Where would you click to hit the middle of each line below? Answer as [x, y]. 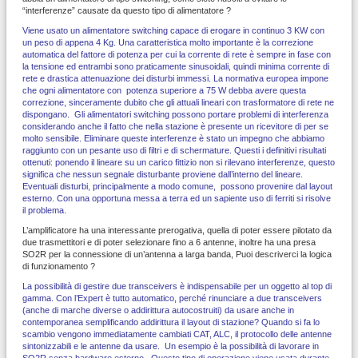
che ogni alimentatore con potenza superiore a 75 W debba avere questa [164, 90]
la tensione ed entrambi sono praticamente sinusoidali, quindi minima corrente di [176, 66]
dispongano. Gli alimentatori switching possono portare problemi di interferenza [175, 114]
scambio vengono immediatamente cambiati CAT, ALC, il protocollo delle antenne [177, 334]
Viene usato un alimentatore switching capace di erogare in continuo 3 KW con [173, 30]
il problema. [44, 210]
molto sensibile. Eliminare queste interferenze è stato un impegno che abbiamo [173, 138]
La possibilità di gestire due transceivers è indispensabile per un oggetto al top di [177, 286]
